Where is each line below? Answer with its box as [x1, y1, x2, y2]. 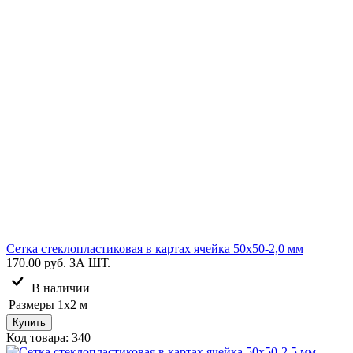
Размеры [9, 297, 54, 311]
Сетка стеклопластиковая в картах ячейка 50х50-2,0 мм [6, 241, 303, 255]
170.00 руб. [6, 255, 66, 269]
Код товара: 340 [6, 330, 91, 344]
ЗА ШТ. [69, 255, 110, 269]
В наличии [32, 281, 90, 295]
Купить [13, 316, 46, 329]
